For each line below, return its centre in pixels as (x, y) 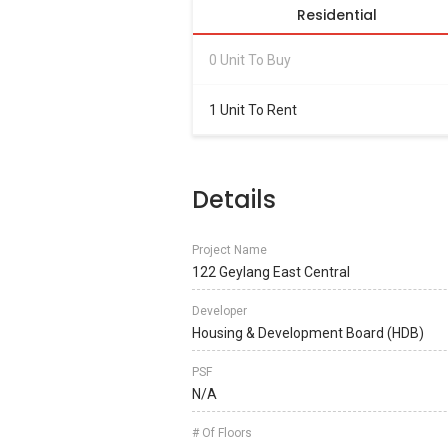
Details (234, 199)
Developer (219, 311)
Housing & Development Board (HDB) (308, 333)
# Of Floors (222, 433)
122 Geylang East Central (271, 272)
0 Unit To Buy (250, 59)
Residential (337, 15)
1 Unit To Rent (253, 109)
